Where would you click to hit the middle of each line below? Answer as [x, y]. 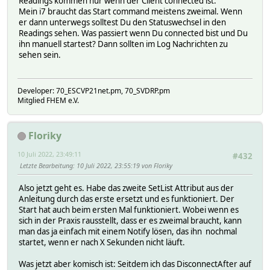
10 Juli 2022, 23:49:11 [49, 154]
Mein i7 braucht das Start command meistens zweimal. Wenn [130, 12]
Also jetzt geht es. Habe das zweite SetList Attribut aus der [126, 188]
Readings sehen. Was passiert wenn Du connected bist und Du [133, 33]
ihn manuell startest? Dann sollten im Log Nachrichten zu [123, 44]
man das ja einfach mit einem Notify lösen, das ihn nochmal [128, 232]
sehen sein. [40, 55]
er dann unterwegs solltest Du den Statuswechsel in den [122, 23]
